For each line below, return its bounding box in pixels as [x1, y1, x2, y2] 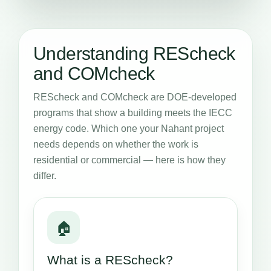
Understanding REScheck [33, 44, 235, 64]
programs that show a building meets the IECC [33, 108, 232, 118]
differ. [33, 171, 56, 181]
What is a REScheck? [47, 253, 173, 267]
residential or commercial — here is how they [33, 155, 226, 165]
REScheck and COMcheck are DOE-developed [33, 92, 237, 102]
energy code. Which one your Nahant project [33, 123, 224, 134]
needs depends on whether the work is [33, 139, 198, 149]
